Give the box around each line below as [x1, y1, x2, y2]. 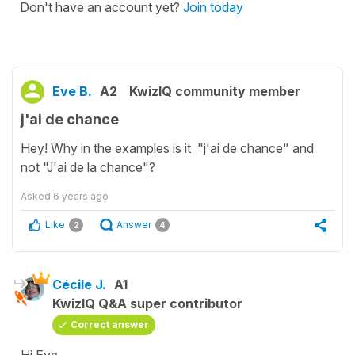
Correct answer [71, 319, 149, 331]
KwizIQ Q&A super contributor [52, 296, 242, 312]
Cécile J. [52, 277, 106, 293]
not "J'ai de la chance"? [21, 159, 155, 176]
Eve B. [52, 82, 92, 99]
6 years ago [53, 190, 109, 203]
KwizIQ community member [129, 82, 300, 99]
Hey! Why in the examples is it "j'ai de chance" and [21, 140, 314, 157]
